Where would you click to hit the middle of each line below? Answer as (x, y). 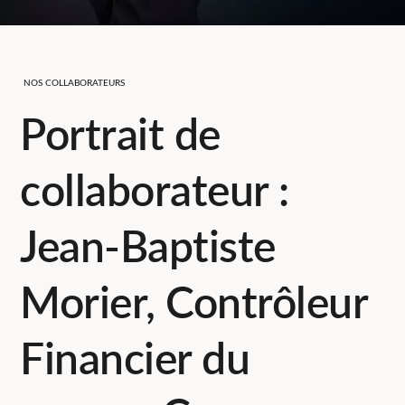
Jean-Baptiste (148, 248)
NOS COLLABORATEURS (75, 83)
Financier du (135, 360)
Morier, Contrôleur (194, 304)
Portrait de (120, 136)
